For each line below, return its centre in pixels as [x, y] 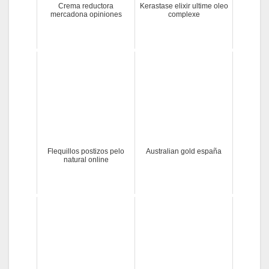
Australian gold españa [184, 151]
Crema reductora [86, 6]
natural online [86, 159]
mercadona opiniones [86, 14]
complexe [184, 14]
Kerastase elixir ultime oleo [184, 6]
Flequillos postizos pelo [86, 151]
